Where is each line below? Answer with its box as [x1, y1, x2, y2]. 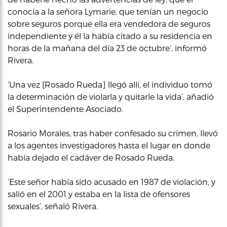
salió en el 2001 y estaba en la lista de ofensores [8, 189, 190, 199]
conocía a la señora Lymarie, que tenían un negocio [8, 7, 208, 16]
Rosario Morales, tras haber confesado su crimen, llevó [8, 128, 218, 138]
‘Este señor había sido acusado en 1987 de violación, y [8, 177, 215, 186]
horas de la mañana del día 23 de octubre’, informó [8, 43, 207, 53]
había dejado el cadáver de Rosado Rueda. [8, 153, 174, 162]
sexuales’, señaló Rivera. [8, 201, 98, 211]
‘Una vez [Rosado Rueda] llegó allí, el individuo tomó [8, 80, 212, 89]
